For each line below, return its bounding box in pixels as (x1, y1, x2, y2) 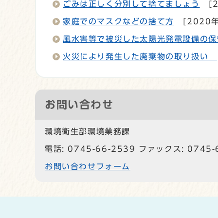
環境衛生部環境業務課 (45, 127, 130, 135)
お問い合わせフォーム (45, 162, 130, 170)
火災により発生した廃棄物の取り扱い (63, 52, 217, 60)
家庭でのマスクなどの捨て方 (63, 17, 174, 25)
